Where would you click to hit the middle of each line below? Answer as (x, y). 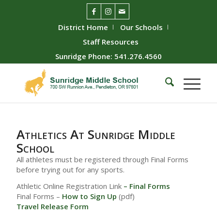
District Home (83, 27)
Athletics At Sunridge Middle (96, 134)
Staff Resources (111, 42)
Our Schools (142, 27)
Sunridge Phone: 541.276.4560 (108, 56)
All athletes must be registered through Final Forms (102, 159)
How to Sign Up (89, 196)
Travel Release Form (52, 206)
